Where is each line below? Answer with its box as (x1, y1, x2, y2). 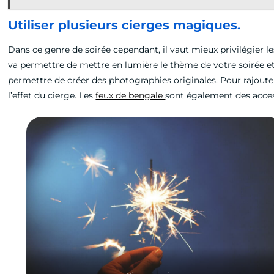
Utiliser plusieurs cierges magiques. (8, 18, 241, 32)
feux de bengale (95, 90, 166, 101)
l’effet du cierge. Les (8, 90, 96, 101)
